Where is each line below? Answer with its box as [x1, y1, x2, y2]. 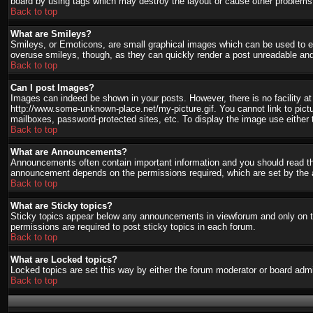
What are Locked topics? [10, 254, 117, 265]
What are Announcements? [10, 147, 127, 157]
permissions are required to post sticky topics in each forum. [10, 221, 256, 232]
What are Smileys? [10, 29, 92, 39]
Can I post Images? [10, 82, 94, 93]
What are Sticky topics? [10, 201, 112, 211]
